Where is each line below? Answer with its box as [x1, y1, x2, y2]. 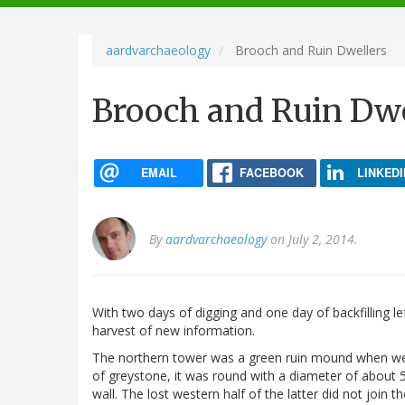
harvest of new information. [92, 322, 255, 340]
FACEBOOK [239, 164, 304, 181]
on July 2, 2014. [267, 231, 358, 249]
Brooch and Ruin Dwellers [231, 41, 387, 59]
